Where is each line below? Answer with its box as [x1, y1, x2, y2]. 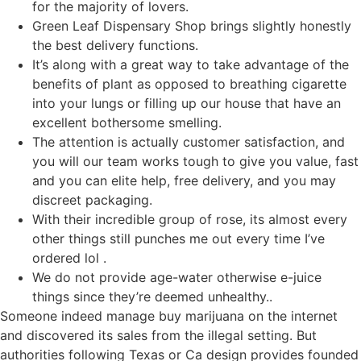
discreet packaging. [32, 191, 152, 208]
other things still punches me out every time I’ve [32, 230, 325, 247]
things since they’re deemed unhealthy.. [32, 288, 272, 305]
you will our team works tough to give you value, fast [32, 152, 359, 169]
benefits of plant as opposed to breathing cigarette [32, 75, 346, 92]
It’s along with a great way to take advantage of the [32, 56, 349, 73]
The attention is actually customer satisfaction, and [32, 133, 345, 150]
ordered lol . [32, 249, 106, 266]
